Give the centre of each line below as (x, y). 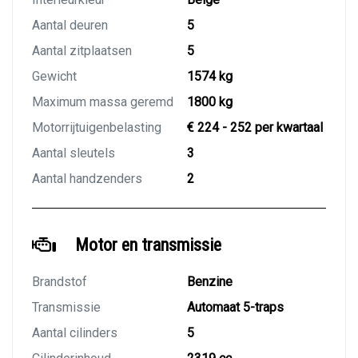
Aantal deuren (70, 26)
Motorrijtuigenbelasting (97, 128)
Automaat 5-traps (235, 308)
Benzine (210, 282)
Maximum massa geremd (103, 102)
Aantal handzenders (87, 179)
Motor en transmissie (148, 245)
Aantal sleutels (74, 153)
